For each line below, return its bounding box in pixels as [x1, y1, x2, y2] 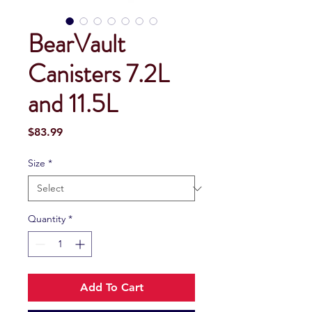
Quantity [28, 212, 65, 226]
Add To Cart [79, 281, 143, 295]
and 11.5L [28, 86, 118, 123]
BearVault [28, 26, 125, 63]
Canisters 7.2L [28, 56, 169, 93]
